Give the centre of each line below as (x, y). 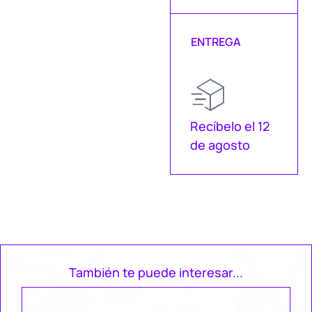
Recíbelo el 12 (230, 126)
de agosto (220, 145)
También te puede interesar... (156, 272)
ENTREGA (216, 42)
